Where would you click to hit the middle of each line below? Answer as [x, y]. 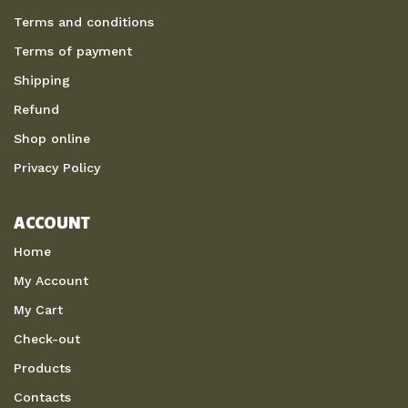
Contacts [42, 398]
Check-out [47, 339]
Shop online [52, 139]
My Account [51, 281]
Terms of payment [73, 51]
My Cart [38, 310]
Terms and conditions [84, 22]
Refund [36, 110]
